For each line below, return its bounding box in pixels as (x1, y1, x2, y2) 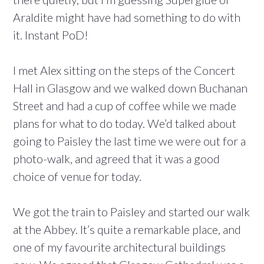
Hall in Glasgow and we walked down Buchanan (13, 81, 247, 95)
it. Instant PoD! (13, 28, 88, 42)
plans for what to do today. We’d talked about (13, 116, 236, 131)
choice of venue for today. (13, 169, 141, 184)
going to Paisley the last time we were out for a (13, 134, 246, 148)
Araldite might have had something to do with (13, 10, 240, 25)
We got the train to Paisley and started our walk (13, 204, 250, 219)
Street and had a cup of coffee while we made (13, 98, 236, 113)
